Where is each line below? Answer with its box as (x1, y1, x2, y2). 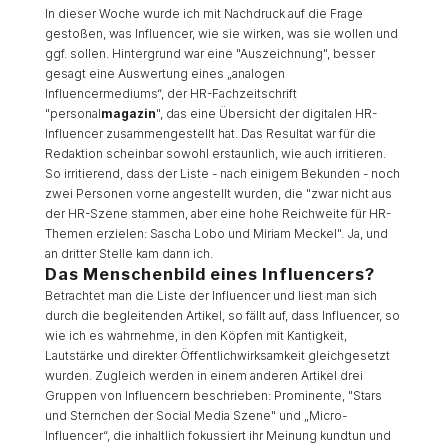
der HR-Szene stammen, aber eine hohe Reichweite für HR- (44, 205, 391, 221)
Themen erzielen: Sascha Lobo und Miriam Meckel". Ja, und (44, 225, 388, 241)
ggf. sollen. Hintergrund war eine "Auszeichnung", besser (44, 45, 375, 61)
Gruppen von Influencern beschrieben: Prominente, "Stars (44, 387, 382, 403)
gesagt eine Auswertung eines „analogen (44, 65, 285, 81)
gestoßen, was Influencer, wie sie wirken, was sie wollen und (44, 25, 398, 41)
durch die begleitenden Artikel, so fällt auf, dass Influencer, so (44, 307, 400, 323)
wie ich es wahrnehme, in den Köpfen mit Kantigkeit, (44, 327, 347, 343)
